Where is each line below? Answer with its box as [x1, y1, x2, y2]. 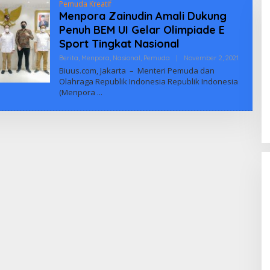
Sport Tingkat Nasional [58, 36, 180, 51]
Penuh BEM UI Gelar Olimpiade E [58, 22, 225, 37]
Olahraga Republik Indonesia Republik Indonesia [58, 75, 238, 87]
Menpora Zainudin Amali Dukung [58, 8, 227, 23]
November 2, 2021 [183, 53, 239, 62]
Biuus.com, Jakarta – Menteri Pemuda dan [58, 64, 215, 76]
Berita [58, 53, 78, 62]
